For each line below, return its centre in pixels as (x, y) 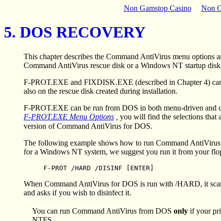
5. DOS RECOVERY (75, 32)
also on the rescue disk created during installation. (101, 91)
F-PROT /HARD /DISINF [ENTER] (99, 168)
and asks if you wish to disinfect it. (77, 192)
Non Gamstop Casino (157, 8)
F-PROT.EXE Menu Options (69, 116)
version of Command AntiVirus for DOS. (88, 126)
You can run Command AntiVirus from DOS (103, 211)
